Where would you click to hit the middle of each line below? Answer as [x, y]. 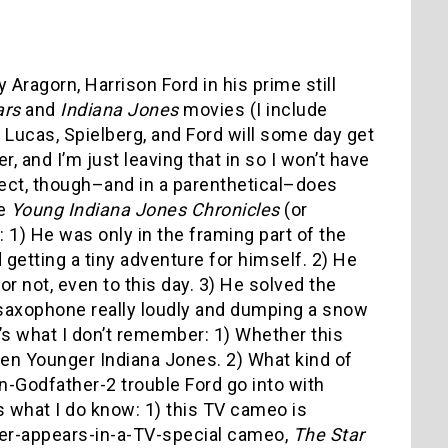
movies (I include [253, 109]
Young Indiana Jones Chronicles [145, 209]
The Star [328, 434]
